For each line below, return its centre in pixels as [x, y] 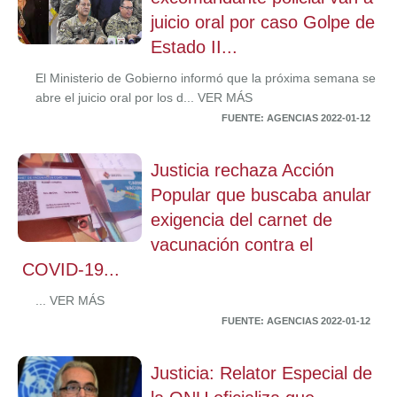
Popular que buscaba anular [261, 195]
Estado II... [194, 47]
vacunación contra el [232, 245]
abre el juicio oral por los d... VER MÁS [144, 97]
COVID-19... [71, 269]
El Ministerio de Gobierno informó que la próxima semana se [206, 78]
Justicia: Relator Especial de [261, 373]
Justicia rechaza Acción [242, 170]
